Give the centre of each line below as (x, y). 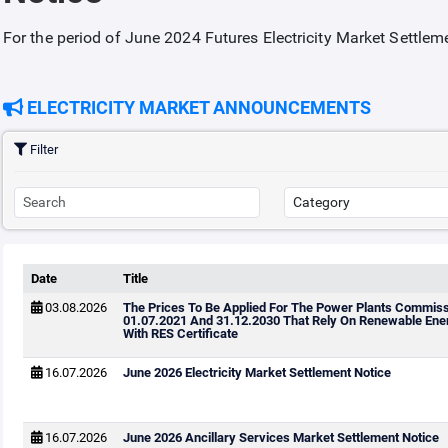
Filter (42, 149)
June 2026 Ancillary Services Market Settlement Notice (280, 437)
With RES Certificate (180, 333)
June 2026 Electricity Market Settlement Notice (256, 372)
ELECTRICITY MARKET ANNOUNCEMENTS (196, 107)
